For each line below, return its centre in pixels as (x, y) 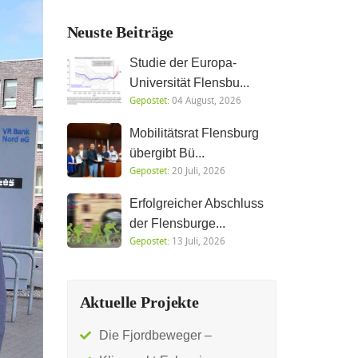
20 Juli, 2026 (197, 170)
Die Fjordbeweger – (155, 335)
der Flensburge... (177, 223)
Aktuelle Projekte (139, 302)
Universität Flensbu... (189, 83)
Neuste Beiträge (120, 32)
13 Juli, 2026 (197, 241)
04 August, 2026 (205, 100)
